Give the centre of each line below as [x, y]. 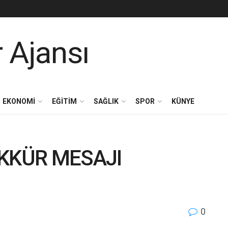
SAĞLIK [106, 101]
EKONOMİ [19, 101]
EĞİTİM [64, 101]
